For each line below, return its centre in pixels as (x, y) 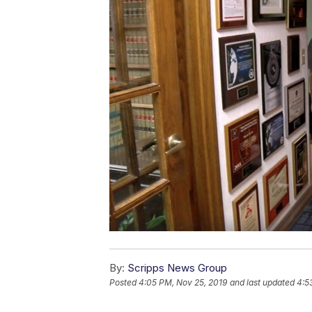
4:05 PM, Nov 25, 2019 (183, 283)
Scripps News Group (177, 268)
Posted (124, 283)
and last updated (262, 283)
